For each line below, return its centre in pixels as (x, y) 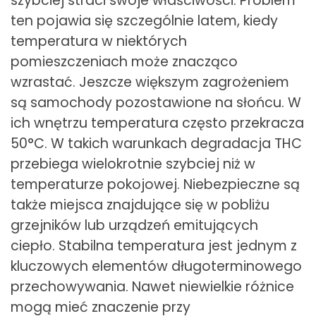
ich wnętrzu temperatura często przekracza (157, 123)
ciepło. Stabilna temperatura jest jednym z (154, 245)
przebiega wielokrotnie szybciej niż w (133, 164)
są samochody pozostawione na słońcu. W (156, 102)
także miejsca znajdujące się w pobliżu (140, 205)
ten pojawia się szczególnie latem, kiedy (144, 20)
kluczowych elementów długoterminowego (156, 266)
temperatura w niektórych (99, 41)
